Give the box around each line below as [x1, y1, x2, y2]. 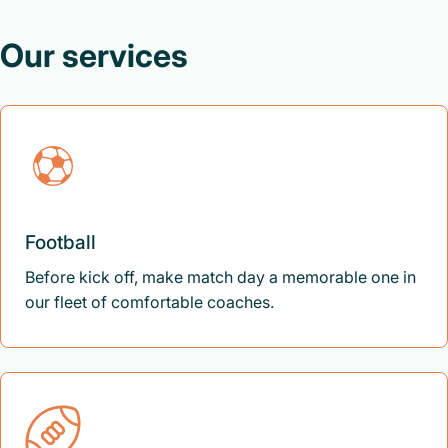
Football [25, 231, 96, 254]
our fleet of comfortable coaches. [25, 292, 274, 312]
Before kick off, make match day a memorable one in [25, 267, 416, 287]
